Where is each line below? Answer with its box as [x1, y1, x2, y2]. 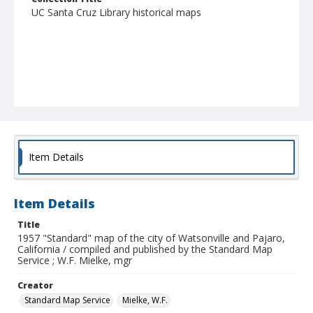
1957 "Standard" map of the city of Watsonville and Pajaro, [17, 231, 285, 245]
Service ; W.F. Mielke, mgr [17, 254, 132, 268]
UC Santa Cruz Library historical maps [31, 6, 201, 20]
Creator [17, 279, 53, 292]
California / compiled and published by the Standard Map [17, 242, 272, 256]
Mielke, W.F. [122, 294, 168, 307]
